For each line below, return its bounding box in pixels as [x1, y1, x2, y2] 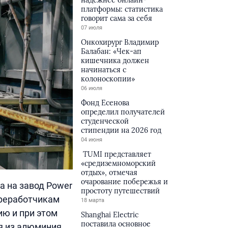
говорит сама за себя [81, 14, 153, 23]
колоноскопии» [81, 74, 135, 83]
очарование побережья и [81, 177, 168, 186]
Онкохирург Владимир [81, 38, 159, 47]
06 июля [81, 85, 103, 92]
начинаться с [81, 65, 127, 74]
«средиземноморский [81, 159, 156, 168]
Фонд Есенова [81, 98, 130, 107]
